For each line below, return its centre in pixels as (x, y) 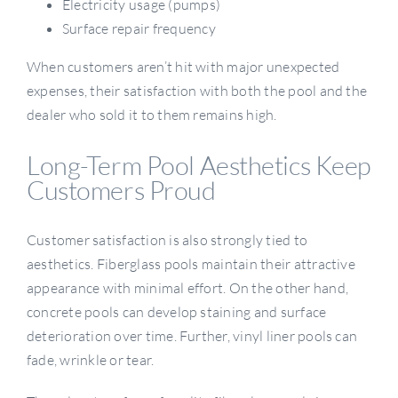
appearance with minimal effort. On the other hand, (187, 287)
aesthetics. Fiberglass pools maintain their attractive (191, 263)
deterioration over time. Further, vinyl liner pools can (192, 335)
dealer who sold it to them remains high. (151, 114)
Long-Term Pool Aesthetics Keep (199, 165)
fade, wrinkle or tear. (90, 359)
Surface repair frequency (139, 28)
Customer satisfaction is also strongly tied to (167, 239)
